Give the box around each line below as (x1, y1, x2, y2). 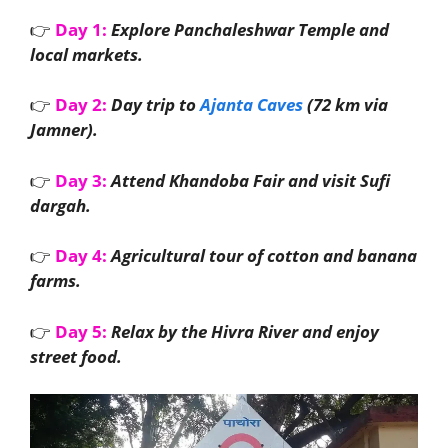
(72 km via (303, 93, 388, 116)
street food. (30, 344, 122, 368)
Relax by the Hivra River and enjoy (111, 319, 379, 343)
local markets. (30, 42, 143, 66)
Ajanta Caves (200, 93, 303, 116)
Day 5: (55, 319, 107, 343)
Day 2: (55, 93, 107, 116)
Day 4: (55, 244, 107, 267)
